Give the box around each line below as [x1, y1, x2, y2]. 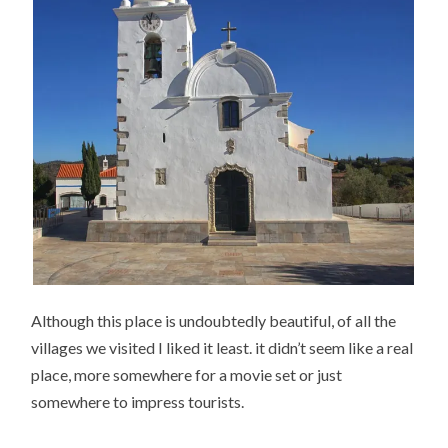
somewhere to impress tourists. [31, 391, 245, 411]
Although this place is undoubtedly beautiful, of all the [31, 310, 397, 330]
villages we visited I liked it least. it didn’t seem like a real [31, 337, 414, 357]
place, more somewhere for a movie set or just [31, 364, 343, 384]
